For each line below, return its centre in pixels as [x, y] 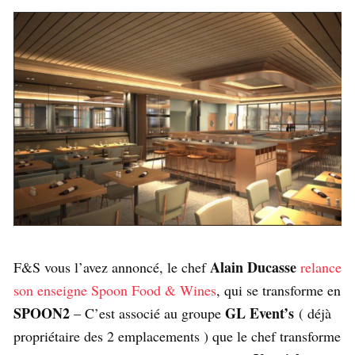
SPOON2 [42, 313]
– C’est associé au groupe [147, 313]
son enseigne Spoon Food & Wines [115, 290]
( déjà [313, 313]
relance [321, 267]
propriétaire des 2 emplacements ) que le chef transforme [177, 336]
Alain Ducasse [253, 267]
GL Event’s [260, 313]
